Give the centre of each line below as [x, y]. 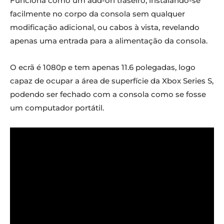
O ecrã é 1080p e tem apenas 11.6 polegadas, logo [103, 67]
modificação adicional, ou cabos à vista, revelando [105, 27]
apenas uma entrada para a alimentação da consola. [109, 41]
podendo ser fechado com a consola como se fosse [108, 94]
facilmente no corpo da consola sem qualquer [97, 14]
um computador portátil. [57, 108]
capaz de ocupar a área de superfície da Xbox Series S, [112, 81]
